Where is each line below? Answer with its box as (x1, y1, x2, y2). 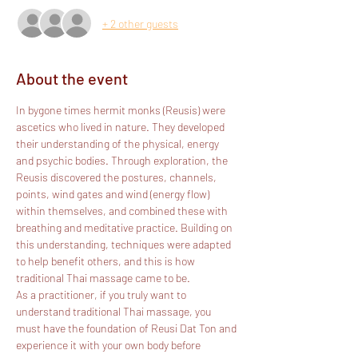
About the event (16, 69, 128, 88)
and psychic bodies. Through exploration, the (16, 153, 230, 167)
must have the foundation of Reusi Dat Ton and (16, 321, 239, 335)
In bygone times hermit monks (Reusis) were (16, 103, 228, 117)
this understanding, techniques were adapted (16, 237, 233, 251)
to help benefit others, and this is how (16, 254, 197, 268)
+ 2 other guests (102, 16, 178, 30)
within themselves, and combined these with (16, 204, 230, 217)
